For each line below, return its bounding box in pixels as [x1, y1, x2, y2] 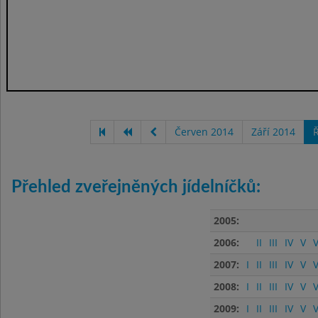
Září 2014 [251, 125, 295, 138]
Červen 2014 [174, 125, 234, 138]
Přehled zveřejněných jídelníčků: [11, 179, 261, 196]
